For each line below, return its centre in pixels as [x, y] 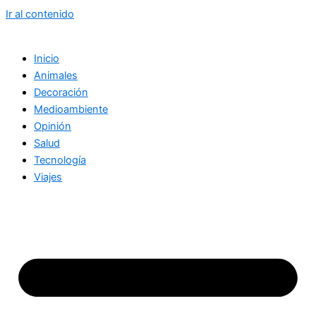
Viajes [48, 177]
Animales [56, 75]
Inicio [47, 58]
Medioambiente [71, 109]
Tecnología [60, 160]
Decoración [61, 92]
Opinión [53, 126]
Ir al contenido [40, 14]
